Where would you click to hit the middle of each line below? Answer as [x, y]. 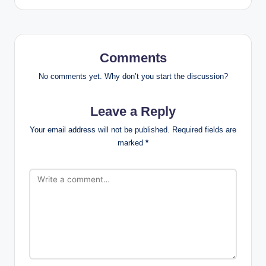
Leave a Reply [133, 111]
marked [132, 142]
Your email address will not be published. [100, 129]
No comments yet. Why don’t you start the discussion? [133, 76]
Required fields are [204, 129]
